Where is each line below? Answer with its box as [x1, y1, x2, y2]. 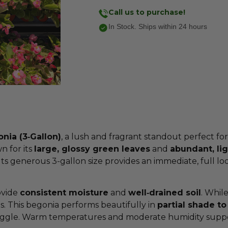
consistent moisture [20, 188, 108, 198]
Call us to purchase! [108, 7, 186, 17]
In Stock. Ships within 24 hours [108, 22, 208, 31]
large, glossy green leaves [34, 144, 150, 154]
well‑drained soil [128, 188, 201, 198]
